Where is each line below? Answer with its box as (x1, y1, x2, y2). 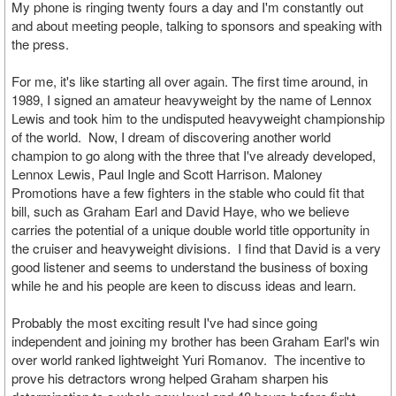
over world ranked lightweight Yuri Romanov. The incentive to (11, 350, 365, 369)
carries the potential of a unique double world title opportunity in (11, 220, 369, 239)
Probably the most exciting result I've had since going (11, 313, 317, 331)
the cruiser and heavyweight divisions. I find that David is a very (11, 239, 381, 257)
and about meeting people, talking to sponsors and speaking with (11, 16, 382, 34)
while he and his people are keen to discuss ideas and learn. (11, 276, 356, 294)
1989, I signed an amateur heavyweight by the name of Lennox (11, 90, 372, 109)
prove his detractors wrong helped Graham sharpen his (11, 369, 329, 387)
